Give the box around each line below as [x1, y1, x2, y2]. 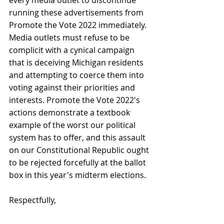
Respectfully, [9, 194, 56, 205]
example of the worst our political [9, 119, 137, 130]
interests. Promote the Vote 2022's [9, 94, 142, 105]
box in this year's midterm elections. [9, 169, 146, 180]
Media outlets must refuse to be [9, 31, 131, 43]
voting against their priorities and [9, 81, 137, 93]
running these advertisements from [9, 6, 145, 18]
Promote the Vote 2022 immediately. [9, 19, 148, 30]
